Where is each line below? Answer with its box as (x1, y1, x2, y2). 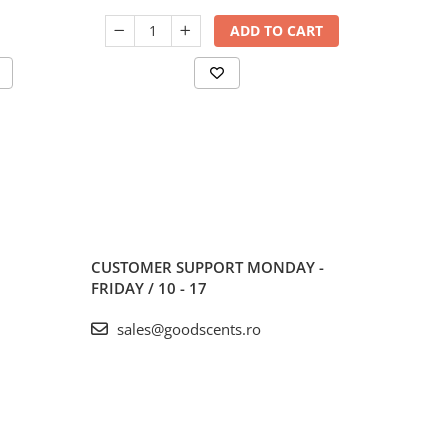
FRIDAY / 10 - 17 (91, 277, 207, 298)
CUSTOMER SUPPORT (91, 256, 247, 277)
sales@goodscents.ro (113, 318, 261, 339)
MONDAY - (247, 256, 324, 277)
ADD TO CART (229, 20, 323, 40)
